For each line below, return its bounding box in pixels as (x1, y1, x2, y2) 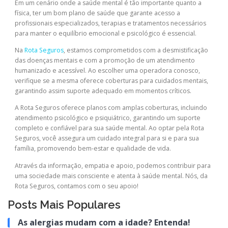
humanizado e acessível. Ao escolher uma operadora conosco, (15, 66, 200, 75)
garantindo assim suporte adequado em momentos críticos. (15, 87, 191, 96)
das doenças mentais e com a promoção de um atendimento (15, 56, 195, 65)
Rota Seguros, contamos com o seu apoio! (15, 181, 138, 190)
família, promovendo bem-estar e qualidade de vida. (15, 144, 171, 153)
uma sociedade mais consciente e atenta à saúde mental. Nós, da (15, 171, 208, 180)
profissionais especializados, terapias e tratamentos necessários (15, 19, 206, 28)
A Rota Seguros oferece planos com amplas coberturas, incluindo (15, 103, 207, 112)
